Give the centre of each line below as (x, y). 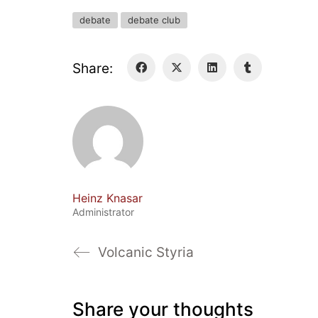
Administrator (103, 212)
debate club (154, 20)
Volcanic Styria (146, 252)
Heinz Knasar (108, 198)
